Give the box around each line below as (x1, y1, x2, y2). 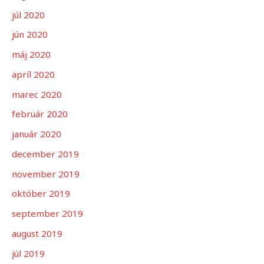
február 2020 (12, 108, 68, 120)
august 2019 (12, 227, 62, 239)
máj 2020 (12, 48, 51, 61)
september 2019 (12, 207, 83, 220)
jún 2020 (12, 28, 48, 41)
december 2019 (12, 147, 79, 160)
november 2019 (12, 167, 80, 180)
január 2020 (12, 128, 61, 140)
